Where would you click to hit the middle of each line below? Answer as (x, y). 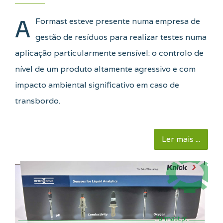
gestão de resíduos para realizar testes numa (121, 37)
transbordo (37, 101)
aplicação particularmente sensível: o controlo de (109, 53)
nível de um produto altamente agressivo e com (105, 69)
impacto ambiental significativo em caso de (97, 85)
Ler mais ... (181, 139)
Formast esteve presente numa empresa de (118, 21)
